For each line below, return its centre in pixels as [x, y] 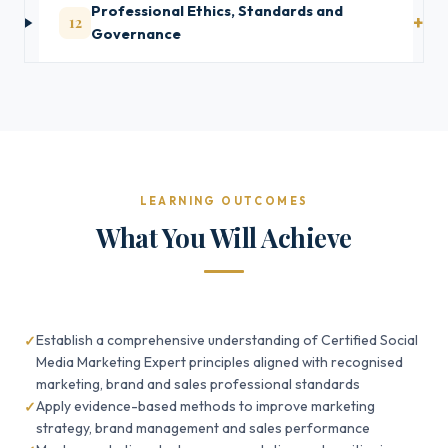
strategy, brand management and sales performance [203, 428]
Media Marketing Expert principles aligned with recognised [219, 362]
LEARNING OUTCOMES [224, 201]
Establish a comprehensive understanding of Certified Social [227, 340]
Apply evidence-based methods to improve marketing [205, 406]
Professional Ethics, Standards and [217, 11]
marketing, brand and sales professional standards [198, 384]
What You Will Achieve [224, 237]
